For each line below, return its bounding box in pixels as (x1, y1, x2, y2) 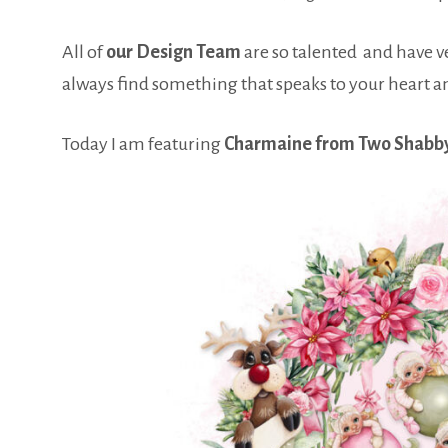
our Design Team (106, 42, 241, 63)
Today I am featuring (62, 134, 224, 155)
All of (62, 42, 106, 63)
